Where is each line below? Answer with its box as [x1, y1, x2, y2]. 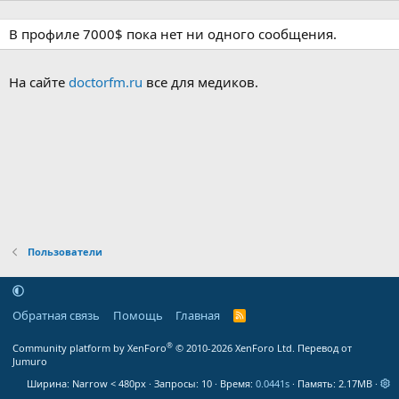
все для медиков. [142, 73, 258, 91]
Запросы [154, 377, 196, 390]
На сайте [9, 73, 69, 91]
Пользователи [27, 245, 102, 258]
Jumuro [12, 354, 47, 368]
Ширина [27, 377, 67, 390]
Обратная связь [12, 307, 100, 323]
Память [297, 377, 333, 390]
